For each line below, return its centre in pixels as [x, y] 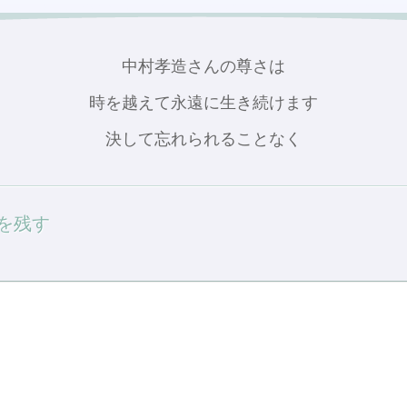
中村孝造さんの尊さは [203, 66]
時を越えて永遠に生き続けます [203, 102]
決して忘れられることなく [203, 139]
